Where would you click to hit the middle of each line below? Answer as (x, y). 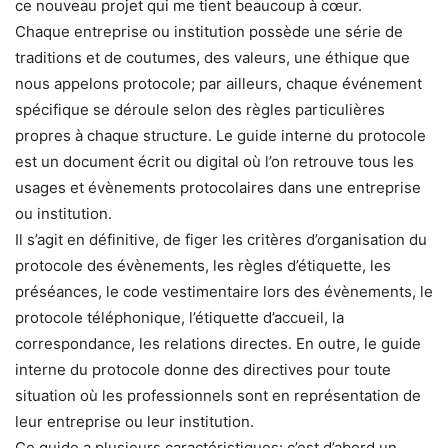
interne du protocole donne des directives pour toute (203, 369)
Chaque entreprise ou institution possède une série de (209, 31)
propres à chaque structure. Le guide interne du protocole (220, 135)
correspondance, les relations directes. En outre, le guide (218, 343)
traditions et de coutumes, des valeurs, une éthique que (212, 57)
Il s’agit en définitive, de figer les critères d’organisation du (221, 239)
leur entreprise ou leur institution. (134, 421)
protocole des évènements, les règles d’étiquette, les (203, 265)
